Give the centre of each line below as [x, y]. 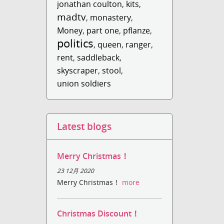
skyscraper [78, 70]
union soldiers [84, 83]
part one [103, 30]
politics [75, 43]
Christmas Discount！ [98, 214]
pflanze [137, 30]
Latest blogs [84, 126]
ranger [138, 44]
